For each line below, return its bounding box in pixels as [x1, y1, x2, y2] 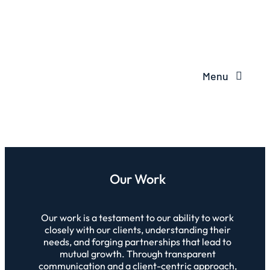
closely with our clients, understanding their [44, 224, 231, 236]
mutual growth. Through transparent [59, 248, 216, 260]
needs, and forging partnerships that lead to [43, 236, 232, 248]
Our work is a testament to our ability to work [41, 212, 234, 224]
